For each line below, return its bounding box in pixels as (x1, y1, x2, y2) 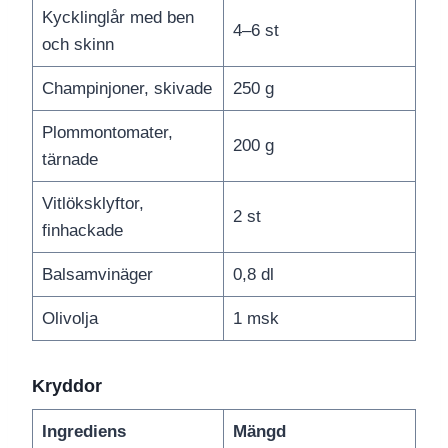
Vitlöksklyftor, (41, 194, 144, 214)
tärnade (41, 150, 98, 170)
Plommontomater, (41, 123, 173, 143)
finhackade (41, 221, 123, 241)
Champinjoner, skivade (41, 79, 212, 99)
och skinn (41, 35, 114, 55)
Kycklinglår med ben (41, 8, 194, 28)
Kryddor (32, 376, 102, 397)
